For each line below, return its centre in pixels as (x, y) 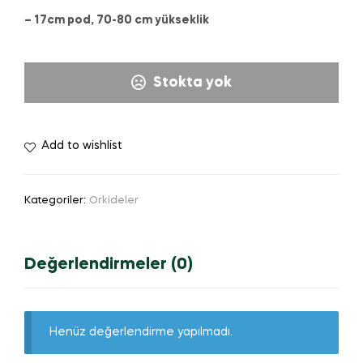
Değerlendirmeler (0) (109, 265)
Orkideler (114, 200)
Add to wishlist (82, 145)
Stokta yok (192, 83)
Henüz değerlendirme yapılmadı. (141, 333)
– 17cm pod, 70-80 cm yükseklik (117, 21)
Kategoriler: (57, 200)
